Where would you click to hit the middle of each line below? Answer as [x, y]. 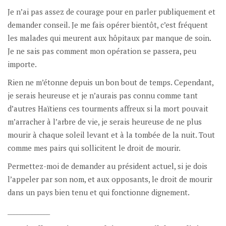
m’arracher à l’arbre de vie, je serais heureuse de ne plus [105, 121]
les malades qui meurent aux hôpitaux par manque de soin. [109, 38]
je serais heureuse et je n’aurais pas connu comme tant [103, 95]
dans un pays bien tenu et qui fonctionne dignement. [99, 192]
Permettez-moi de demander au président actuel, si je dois [107, 166]
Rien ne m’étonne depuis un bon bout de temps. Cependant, [110, 82]
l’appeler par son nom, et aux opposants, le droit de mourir [110, 179]
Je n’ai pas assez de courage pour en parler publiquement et [111, 11]
